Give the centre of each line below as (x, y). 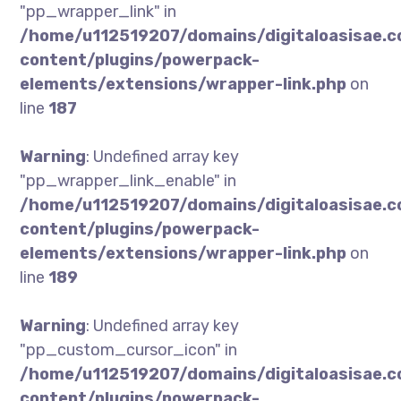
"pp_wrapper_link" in (98, 12)
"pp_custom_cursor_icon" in (129, 350)
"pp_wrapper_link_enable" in (128, 181)
